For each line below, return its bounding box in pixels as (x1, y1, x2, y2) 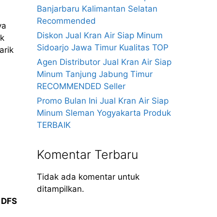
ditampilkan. (37, 184, 84, 194)
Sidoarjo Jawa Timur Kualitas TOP (37, 43, 169, 52)
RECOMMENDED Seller (37, 81, 125, 91)
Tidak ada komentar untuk (37, 172, 139, 182)
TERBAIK (37, 120, 71, 130)
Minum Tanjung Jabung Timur (37, 69, 153, 79)
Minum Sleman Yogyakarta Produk (37, 108, 171, 118)
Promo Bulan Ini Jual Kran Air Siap (37, 96, 169, 106)
